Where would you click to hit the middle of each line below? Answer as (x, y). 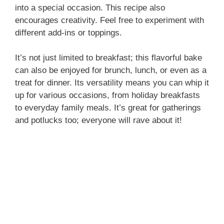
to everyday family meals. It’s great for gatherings (108, 108)
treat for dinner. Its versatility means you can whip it (112, 83)
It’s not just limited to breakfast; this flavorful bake (108, 58)
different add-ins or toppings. (68, 32)
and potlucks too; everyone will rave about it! (98, 120)
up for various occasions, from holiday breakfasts (107, 95)
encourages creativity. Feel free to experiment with (109, 20)
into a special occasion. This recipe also (90, 7)
